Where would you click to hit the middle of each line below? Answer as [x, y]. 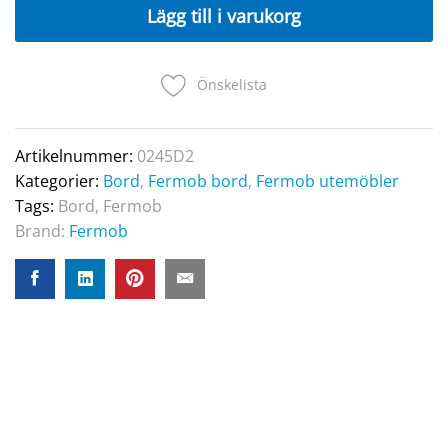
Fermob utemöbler [327, 180]
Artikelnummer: [76, 155]
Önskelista [232, 84]
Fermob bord [198, 180]
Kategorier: [59, 180]
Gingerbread [62, 25]
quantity [45, 50]
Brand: [42, 230]
